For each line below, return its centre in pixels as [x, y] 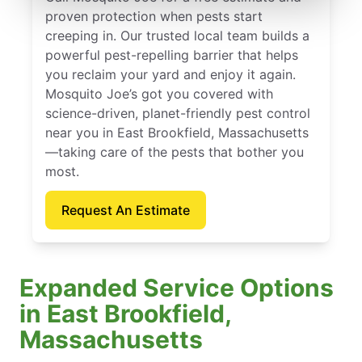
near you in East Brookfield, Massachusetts [177, 132]
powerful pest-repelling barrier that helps [172, 55]
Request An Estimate [126, 210]
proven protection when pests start [154, 16]
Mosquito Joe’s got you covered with [159, 93]
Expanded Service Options [177, 287]
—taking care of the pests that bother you [175, 152]
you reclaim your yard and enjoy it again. [170, 74]
